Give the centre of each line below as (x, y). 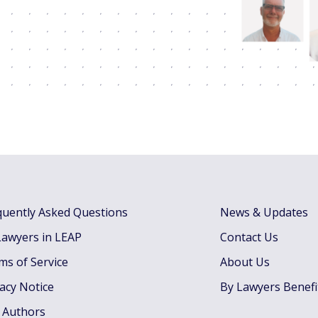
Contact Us (249, 237)
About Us (245, 262)
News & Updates (264, 212)
